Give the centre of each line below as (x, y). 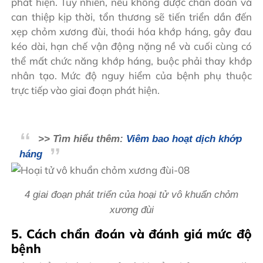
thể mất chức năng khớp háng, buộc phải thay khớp (131, 61)
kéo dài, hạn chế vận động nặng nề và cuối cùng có (131, 46)
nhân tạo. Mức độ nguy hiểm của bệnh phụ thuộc (131, 76)
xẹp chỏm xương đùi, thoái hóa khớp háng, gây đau (131, 32)
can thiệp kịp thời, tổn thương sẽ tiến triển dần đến (131, 17)
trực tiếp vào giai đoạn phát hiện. (86, 90)
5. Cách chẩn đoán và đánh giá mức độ (131, 234)
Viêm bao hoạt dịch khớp (184, 139)
